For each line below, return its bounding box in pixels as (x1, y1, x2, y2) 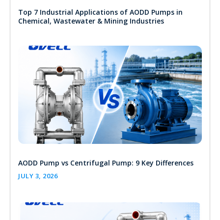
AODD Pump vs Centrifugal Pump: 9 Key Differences (18, 158, 193, 167)
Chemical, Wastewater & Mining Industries (18, 16, 164, 26)
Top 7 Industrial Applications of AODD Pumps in (18, 7, 183, 17)
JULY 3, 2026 (18, 171, 57, 180)
